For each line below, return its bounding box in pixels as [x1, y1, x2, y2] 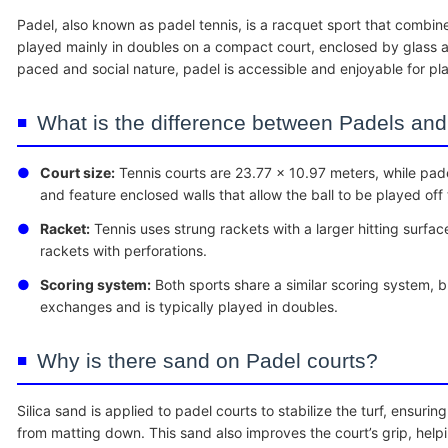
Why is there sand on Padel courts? [37, 349, 378, 372]
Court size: [40, 164, 115, 181]
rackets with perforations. [40, 242, 207, 259]
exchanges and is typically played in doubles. [40, 298, 338, 315]
